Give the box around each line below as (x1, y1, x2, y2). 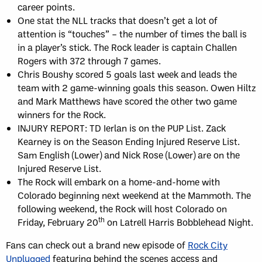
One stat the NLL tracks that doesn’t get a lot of (18, 14, 218, 26)
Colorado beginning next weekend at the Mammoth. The (18, 189, 251, 201)
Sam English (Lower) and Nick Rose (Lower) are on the (18, 149, 240, 161)
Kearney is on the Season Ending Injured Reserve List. (18, 135, 240, 147)
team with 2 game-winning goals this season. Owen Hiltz (18, 81, 256, 94)
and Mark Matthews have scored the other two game (18, 95, 237, 107)
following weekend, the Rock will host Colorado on (18, 202, 227, 215)
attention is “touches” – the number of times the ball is (18, 27, 247, 40)
